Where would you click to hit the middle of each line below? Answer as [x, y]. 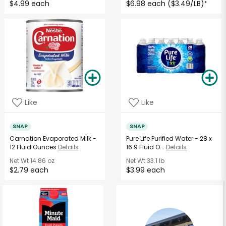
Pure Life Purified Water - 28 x [169, 139]
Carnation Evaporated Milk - [53, 139]
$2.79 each [29, 170]
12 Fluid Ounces [33, 147]
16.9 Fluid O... [146, 147]
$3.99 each [146, 170]
